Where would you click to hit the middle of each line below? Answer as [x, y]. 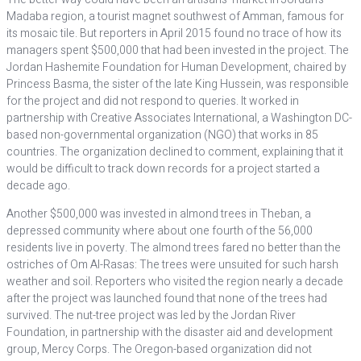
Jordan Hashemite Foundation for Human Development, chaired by [176, 67]
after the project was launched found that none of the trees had [167, 299]
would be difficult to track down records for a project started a [163, 169]
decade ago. [38, 186]
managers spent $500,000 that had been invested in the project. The [178, 50]
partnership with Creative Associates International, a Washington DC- [179, 118]
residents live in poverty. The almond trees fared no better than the [174, 248]
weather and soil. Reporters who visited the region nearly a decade [175, 282]
